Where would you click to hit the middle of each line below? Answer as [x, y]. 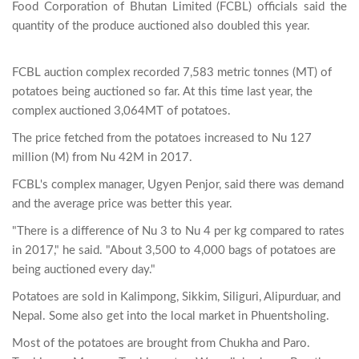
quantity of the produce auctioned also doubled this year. [161, 26]
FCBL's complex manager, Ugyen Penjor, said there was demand [178, 184]
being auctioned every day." [84, 269]
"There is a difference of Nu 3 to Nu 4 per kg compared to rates [178, 231]
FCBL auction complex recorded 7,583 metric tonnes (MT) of [172, 72]
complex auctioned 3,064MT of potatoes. [121, 111]
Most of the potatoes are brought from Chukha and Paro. [161, 343]
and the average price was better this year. [122, 204]
